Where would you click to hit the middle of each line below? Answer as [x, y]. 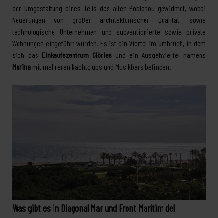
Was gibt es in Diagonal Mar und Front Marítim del [93, 208]
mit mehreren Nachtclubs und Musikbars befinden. [101, 66]
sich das [27, 54]
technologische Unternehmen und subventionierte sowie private [109, 31]
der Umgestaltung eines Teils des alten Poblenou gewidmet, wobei [109, 8]
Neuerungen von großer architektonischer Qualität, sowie [109, 19]
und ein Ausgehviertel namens [159, 54]
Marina [21, 66]
